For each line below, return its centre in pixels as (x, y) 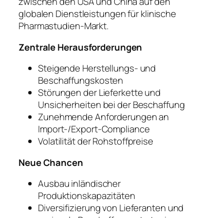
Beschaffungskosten (81, 81)
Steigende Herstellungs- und (97, 68)
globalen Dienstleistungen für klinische (98, 14)
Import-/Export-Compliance (94, 129)
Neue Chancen (51, 162)
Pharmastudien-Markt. (64, 26)
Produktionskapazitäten (87, 196)
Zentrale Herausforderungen (81, 47)
